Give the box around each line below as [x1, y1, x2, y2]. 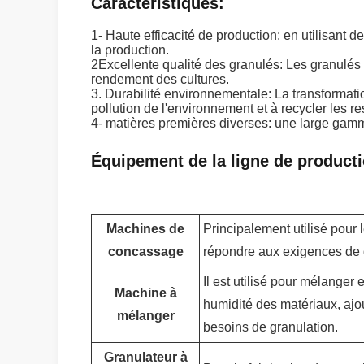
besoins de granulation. [203, 320, 338, 334]
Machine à [114, 286, 177, 300]
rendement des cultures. [91, 72, 229, 86]
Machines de [106, 222, 184, 236]
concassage [107, 245, 184, 258]
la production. [91, 43, 169, 57]
